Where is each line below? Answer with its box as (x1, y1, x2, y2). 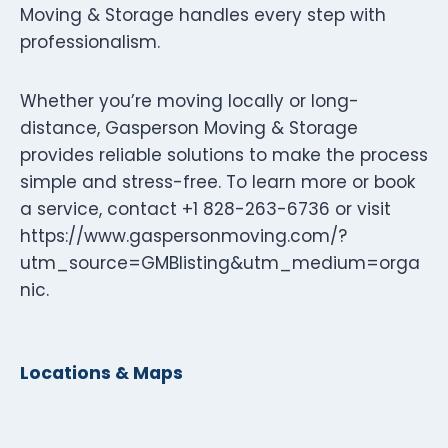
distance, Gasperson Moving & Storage (20, 115, 358, 140)
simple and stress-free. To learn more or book (20, 169, 415, 194)
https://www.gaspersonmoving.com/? (20, 223, 347, 248)
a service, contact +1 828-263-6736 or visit (20, 196, 391, 221)
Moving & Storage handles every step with (20, 2, 386, 27)
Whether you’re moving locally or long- (20, 88, 359, 113)
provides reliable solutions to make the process (20, 142, 428, 167)
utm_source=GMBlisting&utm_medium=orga (20, 250, 420, 275)
